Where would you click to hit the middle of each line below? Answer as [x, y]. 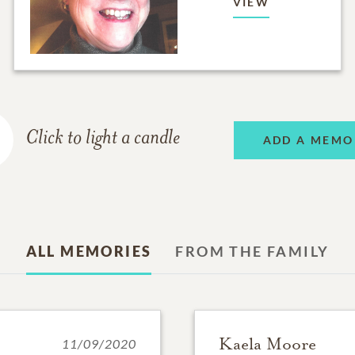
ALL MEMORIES [89, 252]
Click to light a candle [103, 139]
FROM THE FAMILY [252, 252]
